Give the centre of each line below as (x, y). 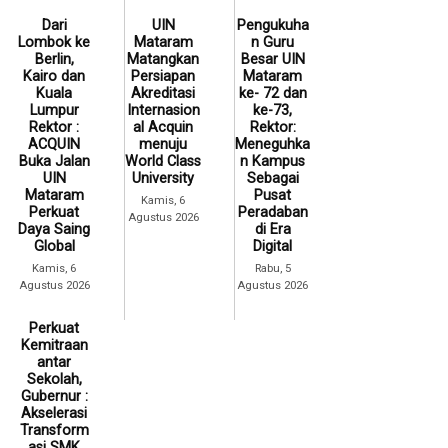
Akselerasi (54, 414)
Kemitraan (54, 346)
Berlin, (54, 59)
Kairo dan (54, 76)
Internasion (163, 110)
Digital (273, 246)
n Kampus (273, 161)
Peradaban (272, 212)
